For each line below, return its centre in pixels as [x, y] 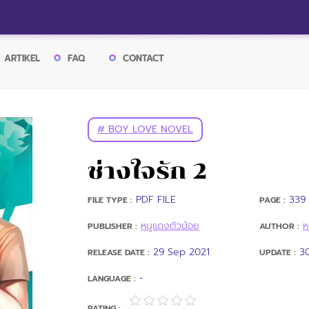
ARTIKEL [22, 59]
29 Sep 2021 [182, 252]
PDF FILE [156, 200]
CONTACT [143, 59]
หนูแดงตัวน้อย [170, 226]
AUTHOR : [279, 226]
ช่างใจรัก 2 [148, 171]
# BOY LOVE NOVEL [146, 129]
